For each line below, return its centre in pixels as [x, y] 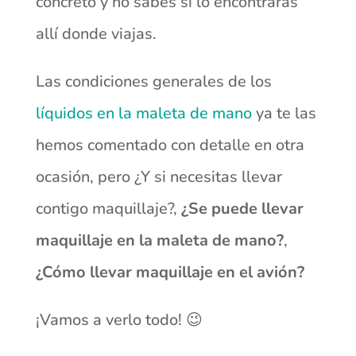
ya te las [284, 113]
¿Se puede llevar [242, 208]
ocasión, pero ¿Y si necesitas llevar [159, 176]
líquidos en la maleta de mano [143, 113]
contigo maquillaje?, [108, 208]
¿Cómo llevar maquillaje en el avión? [170, 272]
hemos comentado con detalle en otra [170, 145]
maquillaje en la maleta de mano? [159, 240]
